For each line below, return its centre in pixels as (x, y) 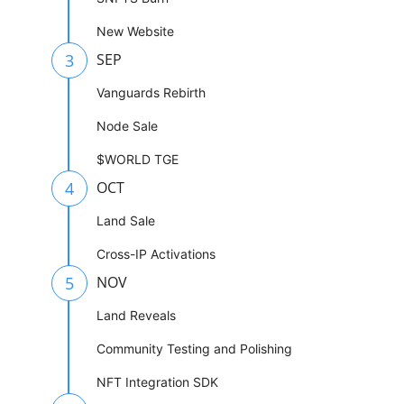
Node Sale (127, 126)
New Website (135, 32)
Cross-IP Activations (156, 254)
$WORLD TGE (138, 160)
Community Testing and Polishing (194, 349)
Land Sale (126, 221)
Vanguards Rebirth (151, 93)
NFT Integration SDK (157, 382)
